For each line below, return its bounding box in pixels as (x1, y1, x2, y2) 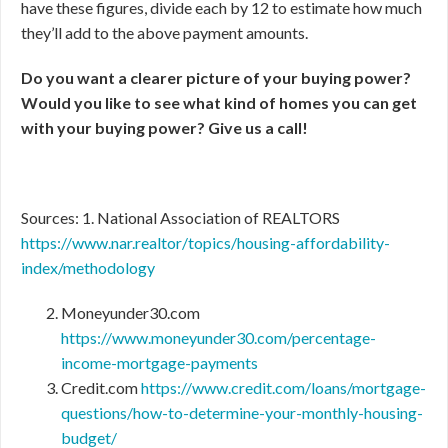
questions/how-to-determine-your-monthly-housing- (61, 403, 423, 422)
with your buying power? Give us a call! (21, 118, 308, 137)
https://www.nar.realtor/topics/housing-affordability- (21, 233, 390, 252)
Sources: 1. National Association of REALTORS (21, 208, 340, 227)
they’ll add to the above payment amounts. (21, 23, 308, 42)
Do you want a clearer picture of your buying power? (21, 68, 411, 87)
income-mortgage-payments (61, 353, 258, 372)
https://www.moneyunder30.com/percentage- (61, 328, 376, 347)
